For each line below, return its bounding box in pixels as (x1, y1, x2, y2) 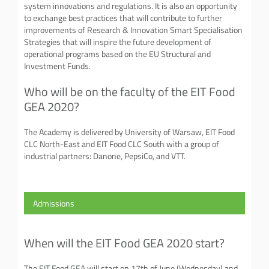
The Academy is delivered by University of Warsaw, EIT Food (24, 126, 235, 138)
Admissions (33, 198, 74, 209)
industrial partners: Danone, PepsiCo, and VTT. (24, 150, 186, 162)
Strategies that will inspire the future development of (24, 36, 211, 47)
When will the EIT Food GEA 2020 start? (24, 234, 225, 251)
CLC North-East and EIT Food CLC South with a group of (24, 138, 219, 150)
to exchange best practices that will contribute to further (24, 12, 222, 23)
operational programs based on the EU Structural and (24, 48, 211, 59)
